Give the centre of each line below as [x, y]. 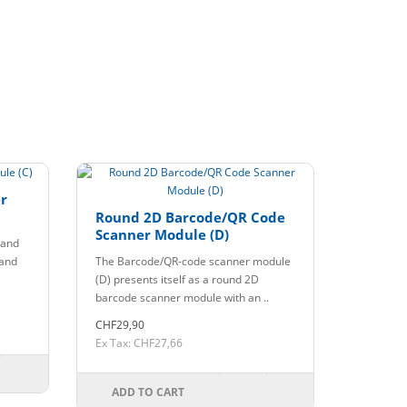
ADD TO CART [148, 392]
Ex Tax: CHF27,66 [139, 342]
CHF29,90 [119, 324]
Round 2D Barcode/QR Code [190, 217]
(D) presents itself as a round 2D [177, 279]
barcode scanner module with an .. [182, 297]
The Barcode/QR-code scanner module [193, 261]
